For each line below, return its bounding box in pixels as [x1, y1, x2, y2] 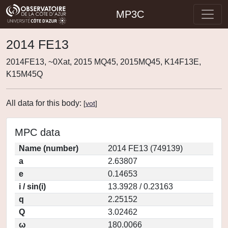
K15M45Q [6, 70, 43, 78]
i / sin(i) [19, 182, 46, 191]
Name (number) [19, 144, 78, 153]
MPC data [15, 127, 60, 138]
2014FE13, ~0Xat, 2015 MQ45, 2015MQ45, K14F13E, [6, 58, 201, 66]
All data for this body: [6, 99, 83, 107]
